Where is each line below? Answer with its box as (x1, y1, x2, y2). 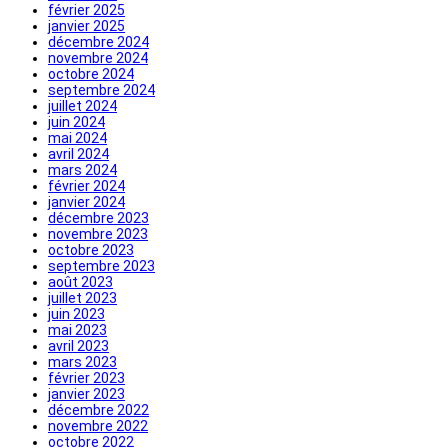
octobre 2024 (48, 65, 134, 82)
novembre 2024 (48, 49, 148, 66)
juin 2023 (48, 305, 105, 322)
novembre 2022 (48, 417, 148, 434)
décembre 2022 (48, 401, 149, 418)
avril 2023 (48, 337, 109, 354)
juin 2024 (48, 113, 105, 130)
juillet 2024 (48, 97, 117, 114)
